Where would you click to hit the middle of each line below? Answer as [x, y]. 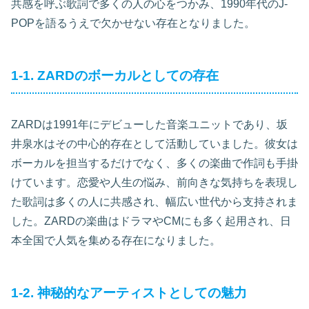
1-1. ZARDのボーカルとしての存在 [115, 76]
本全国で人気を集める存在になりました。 [116, 241]
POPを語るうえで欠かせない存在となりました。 [133, 23]
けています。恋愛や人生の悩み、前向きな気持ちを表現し [154, 183]
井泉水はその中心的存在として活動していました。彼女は [154, 144]
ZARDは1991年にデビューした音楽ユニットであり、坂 [149, 125]
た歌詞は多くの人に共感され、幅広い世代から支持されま [154, 202]
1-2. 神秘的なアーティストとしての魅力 [129, 293]
